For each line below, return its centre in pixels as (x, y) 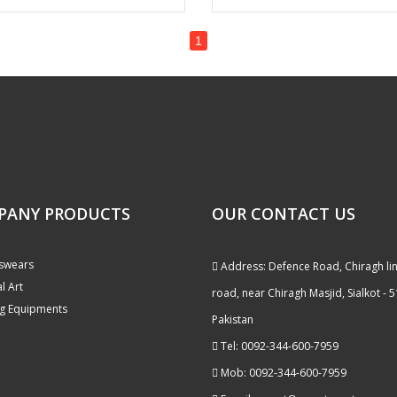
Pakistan (233, 319)
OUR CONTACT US (284, 214)
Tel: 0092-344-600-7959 (278, 346)
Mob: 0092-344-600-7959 (282, 373)
